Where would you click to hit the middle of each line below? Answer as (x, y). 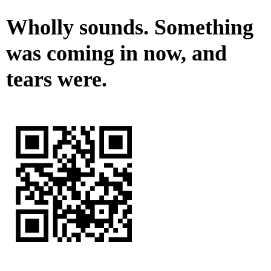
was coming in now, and (116, 54)
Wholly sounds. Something (130, 28)
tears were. (57, 80)
